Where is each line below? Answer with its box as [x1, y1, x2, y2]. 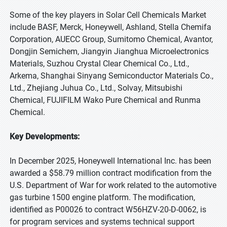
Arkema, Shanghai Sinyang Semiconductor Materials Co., [10, 71, 213, 81]
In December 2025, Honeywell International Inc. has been [10, 156, 211, 166]
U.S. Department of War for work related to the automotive [10, 180, 216, 190]
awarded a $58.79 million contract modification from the [10, 168, 211, 178]
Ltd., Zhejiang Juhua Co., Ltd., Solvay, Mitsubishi [10, 83, 182, 93]
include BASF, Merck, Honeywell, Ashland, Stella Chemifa [10, 22, 211, 32]
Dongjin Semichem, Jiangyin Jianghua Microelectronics [10, 47, 209, 56]
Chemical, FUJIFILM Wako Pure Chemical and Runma [10, 95, 201, 105]
